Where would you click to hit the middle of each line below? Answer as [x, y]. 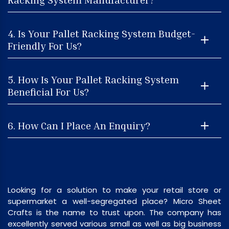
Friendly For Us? [45, 45]
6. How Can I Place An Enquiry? [79, 125]
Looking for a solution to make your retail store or [114, 190]
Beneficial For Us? [48, 91]
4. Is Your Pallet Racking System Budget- [101, 33]
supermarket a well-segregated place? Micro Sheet [114, 201]
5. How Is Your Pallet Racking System [93, 79]
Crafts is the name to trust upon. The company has [114, 212]
